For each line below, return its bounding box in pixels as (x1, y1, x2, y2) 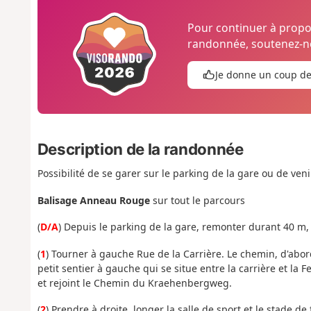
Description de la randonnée (37, 140, 244, 159)
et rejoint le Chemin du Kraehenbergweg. (37, 276, 232, 289)
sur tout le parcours (149, 193, 245, 207)
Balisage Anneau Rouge (37, 193, 150, 207)
